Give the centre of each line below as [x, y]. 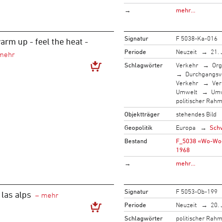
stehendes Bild [196, 114]
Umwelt [186, 91]
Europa [186, 127]
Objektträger [142, 114]
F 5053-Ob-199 [196, 191]
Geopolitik [138, 127]
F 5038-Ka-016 [196, 38]
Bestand [136, 140]
